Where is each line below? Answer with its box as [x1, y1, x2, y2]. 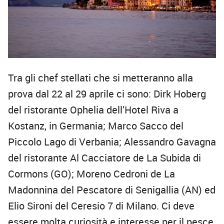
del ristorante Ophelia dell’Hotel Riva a [8, 103, 178, 117]
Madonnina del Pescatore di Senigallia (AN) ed [8, 183, 215, 197]
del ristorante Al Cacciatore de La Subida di [8, 151, 201, 165]
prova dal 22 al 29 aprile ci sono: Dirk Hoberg [8, 87, 206, 101]
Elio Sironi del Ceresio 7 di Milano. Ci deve [8, 199, 194, 213]
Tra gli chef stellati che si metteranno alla [8, 71, 193, 85]
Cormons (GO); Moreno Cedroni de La [8, 167, 175, 181]
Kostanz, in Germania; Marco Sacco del [8, 119, 183, 133]
